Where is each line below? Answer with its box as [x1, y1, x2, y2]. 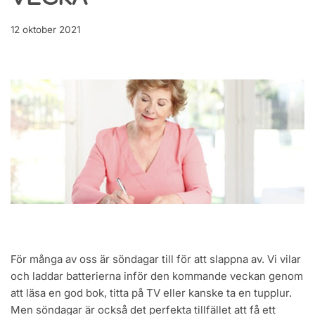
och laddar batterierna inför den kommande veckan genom [11, 269, 303, 283]
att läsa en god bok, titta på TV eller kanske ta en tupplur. [11, 286, 292, 300]
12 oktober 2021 [11, 24, 80, 35]
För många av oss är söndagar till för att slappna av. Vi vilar [11, 252, 301, 266]
